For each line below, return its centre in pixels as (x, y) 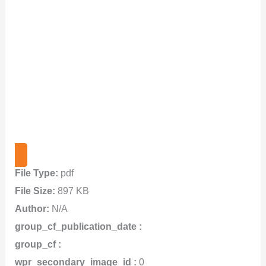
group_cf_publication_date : (79, 226)
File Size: (37, 190)
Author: (34, 208)
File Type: (38, 172)
